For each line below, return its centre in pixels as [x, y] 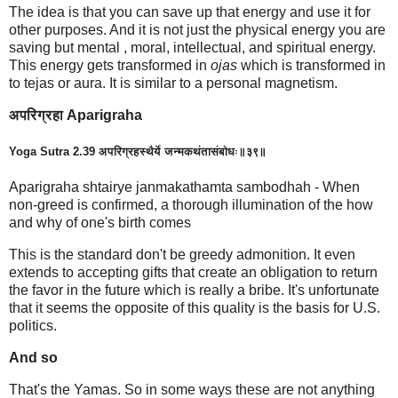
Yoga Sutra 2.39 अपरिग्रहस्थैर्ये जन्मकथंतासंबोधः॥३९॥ [138, 152]
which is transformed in [311, 66]
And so [33, 357]
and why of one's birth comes [100, 223]
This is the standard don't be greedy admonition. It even [182, 254]
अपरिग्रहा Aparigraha [76, 115]
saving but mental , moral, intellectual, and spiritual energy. [192, 48]
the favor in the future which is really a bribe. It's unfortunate [194, 290]
